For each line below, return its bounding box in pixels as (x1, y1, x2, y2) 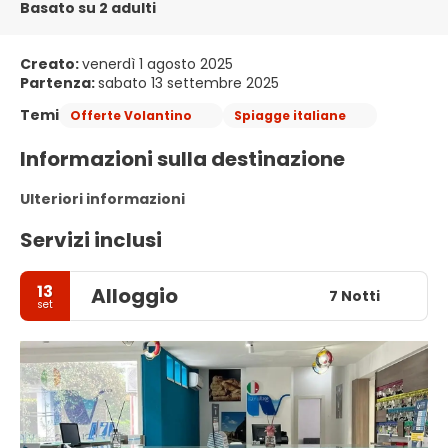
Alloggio (91, 282, 178, 311)
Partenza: (20, 73, 98, 94)
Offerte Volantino (70, 106, 192, 124)
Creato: (20, 54, 82, 75)
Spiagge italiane (234, 106, 346, 124)
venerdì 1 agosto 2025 (82, 54, 233, 75)
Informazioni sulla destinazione (20, 145, 345, 174)
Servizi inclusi (20, 226, 162, 255)
